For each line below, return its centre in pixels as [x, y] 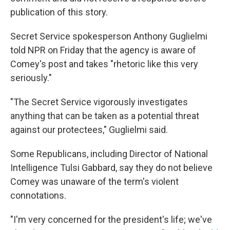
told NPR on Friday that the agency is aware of [103, 50]
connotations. [38, 195]
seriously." [31, 78]
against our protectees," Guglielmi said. [89, 130]
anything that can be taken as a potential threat [105, 116]
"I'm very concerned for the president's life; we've [111, 219]
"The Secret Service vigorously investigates [99, 102]
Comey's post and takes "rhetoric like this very [104, 64]
